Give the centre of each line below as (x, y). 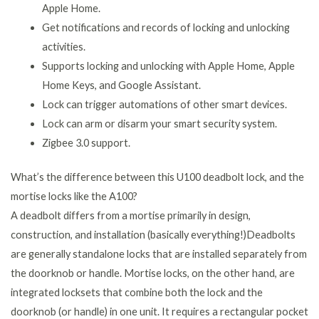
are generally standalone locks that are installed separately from (159, 254)
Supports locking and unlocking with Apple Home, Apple (168, 66)
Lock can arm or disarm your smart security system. (159, 123)
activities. (63, 46)
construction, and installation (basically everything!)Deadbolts (153, 235)
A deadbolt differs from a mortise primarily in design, (131, 216)
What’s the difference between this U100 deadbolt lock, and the (157, 177)
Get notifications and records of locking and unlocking (166, 27)
